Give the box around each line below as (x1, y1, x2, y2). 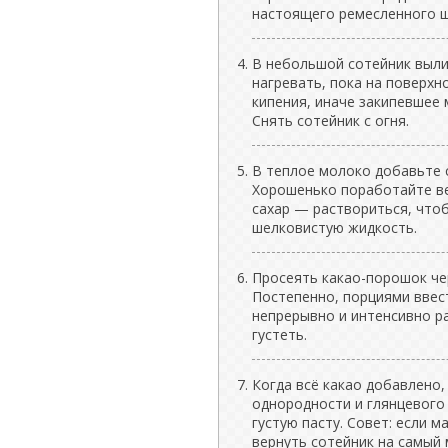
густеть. (252, 324, 307, 344)
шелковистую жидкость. (252, 217, 417, 237)
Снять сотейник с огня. (252, 110, 409, 130)
